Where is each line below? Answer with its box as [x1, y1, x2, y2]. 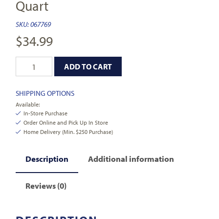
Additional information [88, 153, 175, 164]
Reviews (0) [25, 180, 67, 191]
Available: [16, 101, 40, 109]
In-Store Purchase [23, 109, 68, 117]
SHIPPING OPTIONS [16, 88, 75, 98]
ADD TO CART [64, 61, 112, 71]
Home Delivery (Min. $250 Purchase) [23, 128, 113, 136]
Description [25, 153, 69, 164]
